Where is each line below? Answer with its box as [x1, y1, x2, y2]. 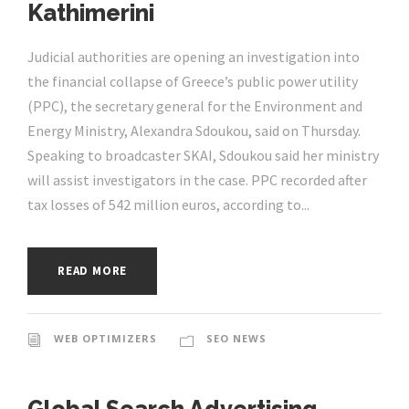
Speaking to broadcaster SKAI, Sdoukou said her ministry [27, 146, 379, 165]
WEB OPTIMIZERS [54, 331, 157, 346]
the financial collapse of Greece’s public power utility [27, 72, 358, 91]
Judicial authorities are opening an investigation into [27, 47, 360, 67]
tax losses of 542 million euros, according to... [27, 195, 309, 215]
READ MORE [58, 263, 128, 279]
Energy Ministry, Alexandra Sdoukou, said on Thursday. [27, 121, 361, 141]
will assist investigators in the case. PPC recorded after [27, 171, 367, 190]
